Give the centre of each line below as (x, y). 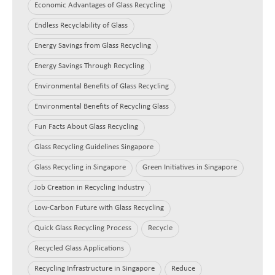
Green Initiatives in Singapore (190, 168)
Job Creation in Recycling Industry (89, 188)
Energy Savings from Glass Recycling (93, 46)
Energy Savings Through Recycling (89, 66)
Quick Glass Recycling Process (83, 228)
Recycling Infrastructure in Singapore (95, 269)
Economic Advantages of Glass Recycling (100, 6)
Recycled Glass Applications (79, 249)
